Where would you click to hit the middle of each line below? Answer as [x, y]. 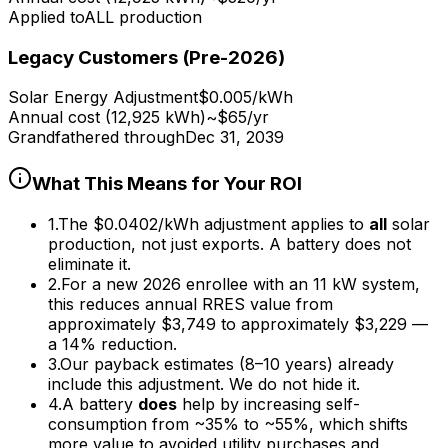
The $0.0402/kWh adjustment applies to [213, 223]
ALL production [143, 16]
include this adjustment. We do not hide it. [204, 383]
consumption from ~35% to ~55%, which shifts [228, 423]
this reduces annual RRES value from [190, 303]
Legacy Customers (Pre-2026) [146, 57]
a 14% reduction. [112, 343]
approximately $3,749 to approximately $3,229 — [238, 323]
